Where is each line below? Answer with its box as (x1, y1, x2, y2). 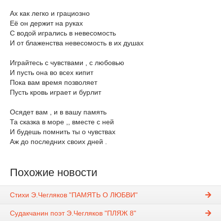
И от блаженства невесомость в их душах (10, 39, 144, 47)
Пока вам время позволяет (10, 78, 97, 86)
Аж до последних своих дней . (10, 138, 107, 146)
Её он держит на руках (10, 19, 83, 27)
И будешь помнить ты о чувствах (10, 128, 115, 136)
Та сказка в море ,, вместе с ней (10, 118, 114, 126)
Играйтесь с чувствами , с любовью (10, 59, 124, 67)
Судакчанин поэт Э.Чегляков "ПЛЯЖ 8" (10, 209, 136, 218)
